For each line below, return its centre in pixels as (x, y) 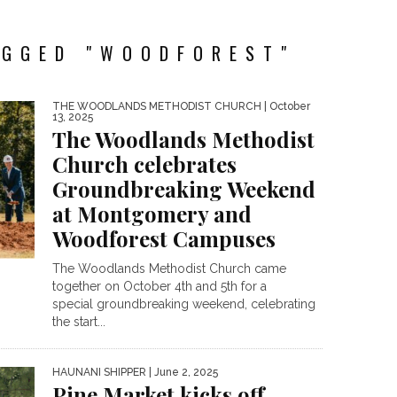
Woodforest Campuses (164, 238)
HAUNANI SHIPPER (99, 372)
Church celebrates (144, 164)
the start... (79, 322)
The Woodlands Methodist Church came (169, 269)
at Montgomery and (152, 214)
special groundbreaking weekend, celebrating (184, 304)
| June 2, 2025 (182, 372)
